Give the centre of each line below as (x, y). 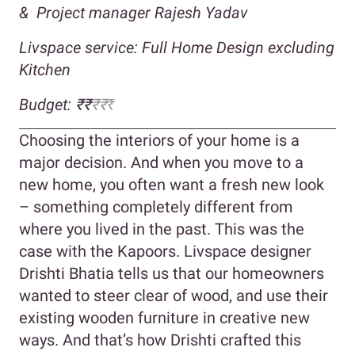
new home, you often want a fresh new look (172, 184)
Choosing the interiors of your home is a (159, 140)
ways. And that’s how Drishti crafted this (160, 340)
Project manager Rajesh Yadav (142, 12)
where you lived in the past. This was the (162, 229)
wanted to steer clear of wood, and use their (174, 295)
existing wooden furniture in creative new (164, 317)
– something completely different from (156, 206)
